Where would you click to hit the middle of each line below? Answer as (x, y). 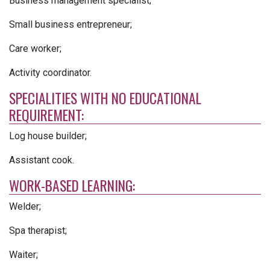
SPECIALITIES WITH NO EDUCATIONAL (105, 98)
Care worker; (35, 49)
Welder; (25, 206)
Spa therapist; (38, 231)
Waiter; (24, 255)
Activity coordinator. (50, 73)
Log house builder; (48, 136)
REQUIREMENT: (46, 115)
